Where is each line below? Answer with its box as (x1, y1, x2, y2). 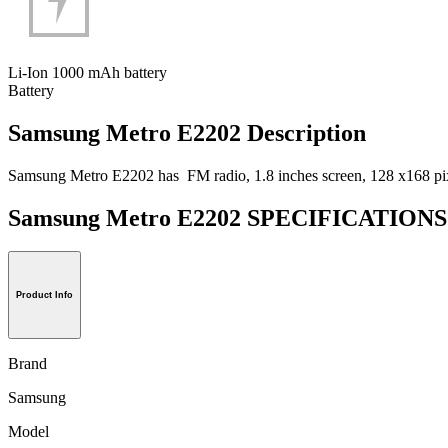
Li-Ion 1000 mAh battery (8, 63, 167, 81)
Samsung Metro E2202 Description (8, 119, 366, 146)
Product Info (16, 290, 73, 301)
